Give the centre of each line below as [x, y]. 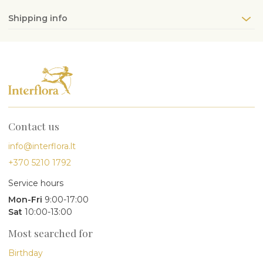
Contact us [34, 126]
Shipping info [38, 18]
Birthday [26, 253]
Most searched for [50, 232]
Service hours [36, 183]
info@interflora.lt [42, 146]
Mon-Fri [25, 199]
